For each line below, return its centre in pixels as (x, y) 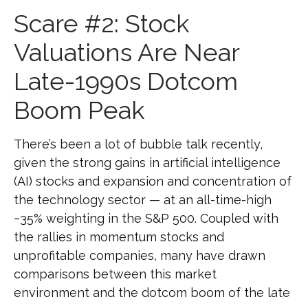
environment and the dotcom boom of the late (152, 293)
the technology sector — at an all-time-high (143, 200)
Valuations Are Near (126, 53)
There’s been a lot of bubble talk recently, (138, 144)
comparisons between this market (115, 274)
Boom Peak (79, 110)
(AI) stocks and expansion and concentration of (153, 181)
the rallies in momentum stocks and (119, 237)
